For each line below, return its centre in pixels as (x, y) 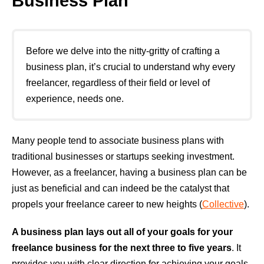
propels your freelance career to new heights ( (107, 204)
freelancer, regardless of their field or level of (118, 83)
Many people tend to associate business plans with (118, 141)
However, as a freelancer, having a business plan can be (129, 173)
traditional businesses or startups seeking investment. (123, 157)
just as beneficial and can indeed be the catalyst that (121, 189)
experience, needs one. (75, 99)
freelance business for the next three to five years (122, 248)
